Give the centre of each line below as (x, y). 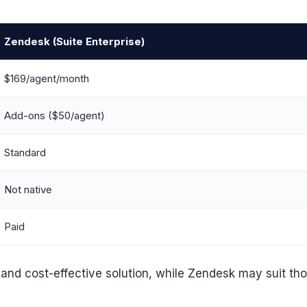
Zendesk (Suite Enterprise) (74, 42)
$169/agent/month (47, 79)
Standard (25, 153)
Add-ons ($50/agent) (54, 116)
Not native (28, 190)
